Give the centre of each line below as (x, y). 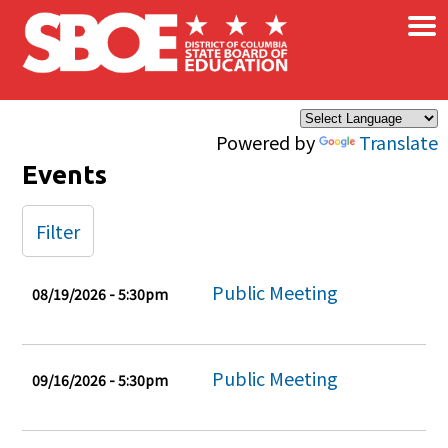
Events (65, 174)
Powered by (267, 142)
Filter (58, 231)
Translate (398, 142)
